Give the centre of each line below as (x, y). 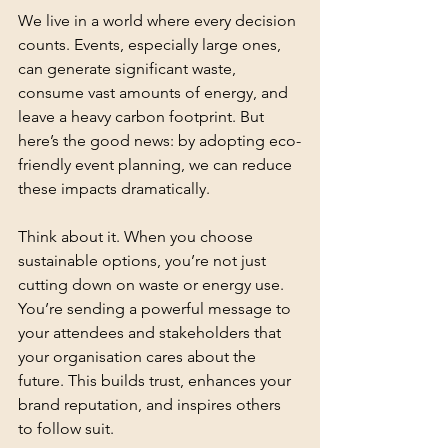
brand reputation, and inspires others (151, 404)
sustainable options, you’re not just (144, 260)
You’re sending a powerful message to (156, 308)
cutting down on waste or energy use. (153, 284)
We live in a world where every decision (159, 20)
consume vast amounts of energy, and (155, 92)
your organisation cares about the (139, 356)
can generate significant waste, (129, 68)
